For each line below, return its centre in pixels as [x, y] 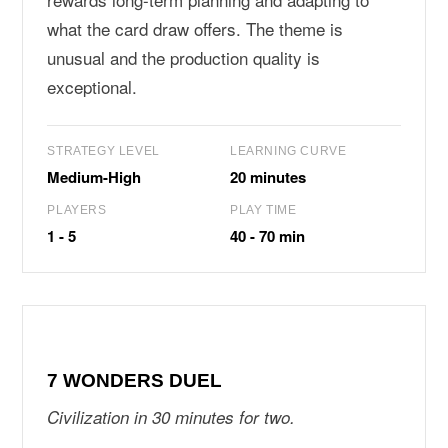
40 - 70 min [267, 236]
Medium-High [94, 177]
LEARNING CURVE [288, 151]
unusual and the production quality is [184, 57]
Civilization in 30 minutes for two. [171, 417]
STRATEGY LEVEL [103, 151]
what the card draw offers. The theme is [195, 28]
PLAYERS [77, 210]
